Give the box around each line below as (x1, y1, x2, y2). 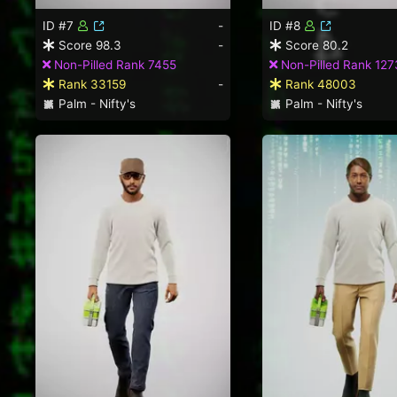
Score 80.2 (282, 37, 348, 52)
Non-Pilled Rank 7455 (51, 57, 176, 72)
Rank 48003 (282, 76, 356, 91)
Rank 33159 (55, 76, 126, 91)
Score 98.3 (55, 37, 121, 52)
